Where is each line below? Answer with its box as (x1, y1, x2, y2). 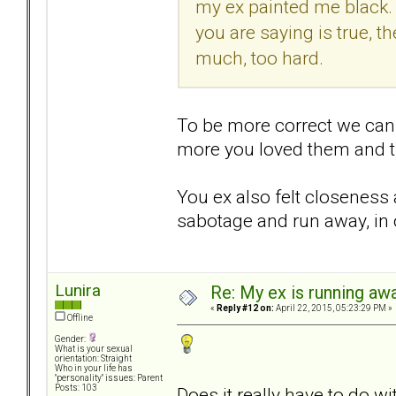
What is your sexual (55, 344, 133, 354)
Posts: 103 (55, 383, 97, 393)
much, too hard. (195, 46, 324, 69)
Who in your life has (55, 363, 133, 374)
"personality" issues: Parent (55, 373, 163, 384)
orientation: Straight (55, 354, 132, 364)
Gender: (55, 334, 88, 345)
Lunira (55, 280, 101, 301)
